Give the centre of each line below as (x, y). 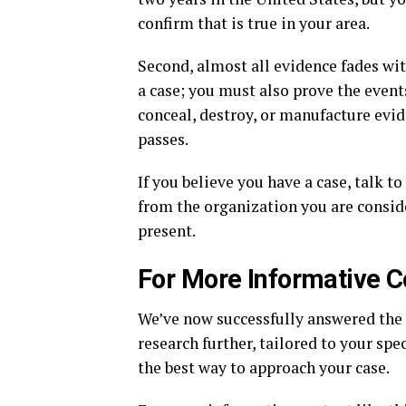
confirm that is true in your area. (254, 24)
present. (167, 231)
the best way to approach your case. (264, 368)
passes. (163, 140)
